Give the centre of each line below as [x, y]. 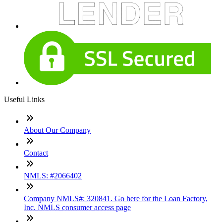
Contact [36, 153]
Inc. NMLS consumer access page [77, 207]
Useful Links [24, 99]
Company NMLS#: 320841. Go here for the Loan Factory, [116, 198]
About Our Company [57, 130]
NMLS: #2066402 [53, 176]
